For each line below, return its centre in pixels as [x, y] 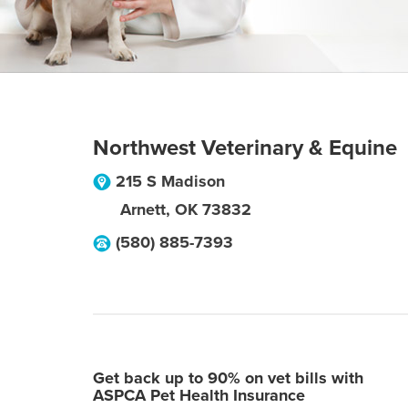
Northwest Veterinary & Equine [245, 148]
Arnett [143, 209]
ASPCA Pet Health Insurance [199, 395]
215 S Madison [170, 181]
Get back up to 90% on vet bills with [228, 378]
